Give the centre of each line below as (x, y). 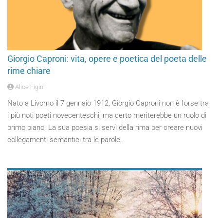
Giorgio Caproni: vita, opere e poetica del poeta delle (107, 59)
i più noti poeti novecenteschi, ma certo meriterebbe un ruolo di (107, 115)
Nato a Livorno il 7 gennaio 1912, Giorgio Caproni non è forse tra (108, 103)
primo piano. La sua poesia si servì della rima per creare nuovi (105, 127)
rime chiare (29, 71)
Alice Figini (29, 87)
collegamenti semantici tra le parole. (65, 140)
